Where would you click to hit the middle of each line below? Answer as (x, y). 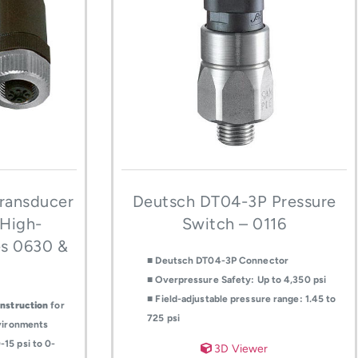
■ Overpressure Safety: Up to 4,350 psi (237, 280)
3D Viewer (240, 348)
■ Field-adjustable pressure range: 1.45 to (242, 299)
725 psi (163, 318)
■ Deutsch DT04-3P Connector (218, 261)
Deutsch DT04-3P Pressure (234, 202)
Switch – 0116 (234, 224)
